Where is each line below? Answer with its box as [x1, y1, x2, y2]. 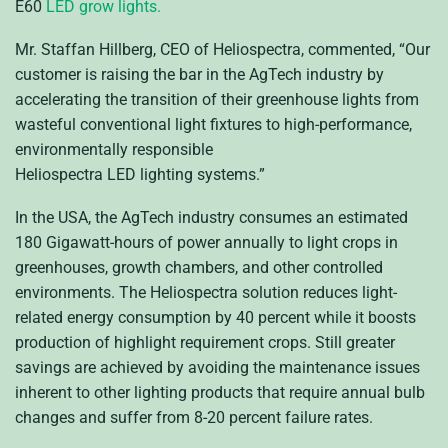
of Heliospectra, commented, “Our [190, 39, 430, 59]
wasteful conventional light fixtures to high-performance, [15, 114, 412, 134]
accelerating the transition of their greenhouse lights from [15, 89, 419, 109]
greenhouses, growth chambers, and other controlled [15, 258, 383, 278]
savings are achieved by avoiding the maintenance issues [15, 358, 420, 378]
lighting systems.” [136, 164, 265, 184]
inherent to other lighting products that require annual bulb [15, 383, 425, 403]
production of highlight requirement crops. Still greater [15, 333, 395, 353]
